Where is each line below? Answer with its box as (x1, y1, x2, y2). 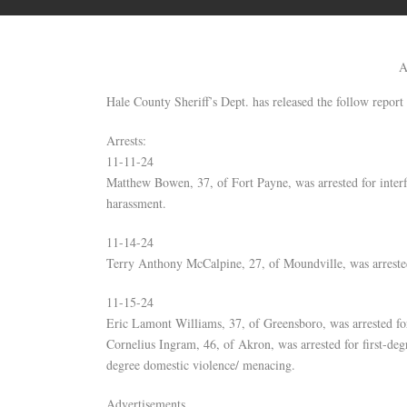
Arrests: (106, 132, 146, 149)
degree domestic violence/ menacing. (106, 356, 295, 373)
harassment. (106, 194, 166, 212)
